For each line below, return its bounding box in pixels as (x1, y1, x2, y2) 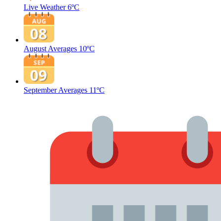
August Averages (24, 44, 77, 53)
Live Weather (24, 3, 66, 11)
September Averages (24, 86, 87, 94)
